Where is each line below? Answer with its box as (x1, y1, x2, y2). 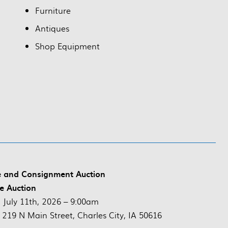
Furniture (35, 5, 71, 17)
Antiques (35, 22, 69, 35)
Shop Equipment (35, 40, 100, 52)
